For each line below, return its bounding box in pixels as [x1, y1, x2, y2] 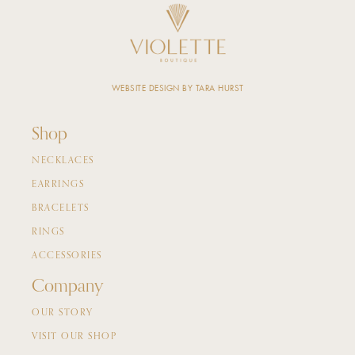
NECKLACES [32, 156, 94, 166]
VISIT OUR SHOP [32, 332, 116, 342]
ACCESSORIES [32, 251, 102, 261]
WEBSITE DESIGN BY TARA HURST [111, 83, 244, 94]
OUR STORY [32, 308, 94, 319]
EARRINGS [32, 180, 84, 190]
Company [32, 278, 103, 296]
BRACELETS [32, 204, 90, 214]
